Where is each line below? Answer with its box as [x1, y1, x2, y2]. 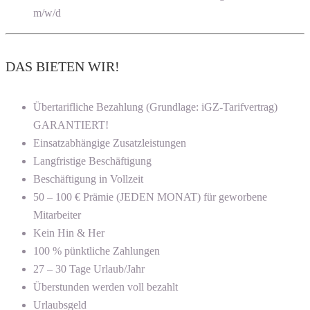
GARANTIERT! [33, 119, 109, 131]
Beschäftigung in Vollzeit [33, 173, 143, 185]
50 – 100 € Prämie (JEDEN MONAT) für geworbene [33, 191, 267, 203]
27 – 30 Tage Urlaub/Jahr [33, 263, 145, 275]
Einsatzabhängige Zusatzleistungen [33, 137, 186, 149]
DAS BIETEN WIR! [6, 58, 120, 74]
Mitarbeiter [33, 209, 81, 221]
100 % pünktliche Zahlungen [33, 245, 160, 257]
